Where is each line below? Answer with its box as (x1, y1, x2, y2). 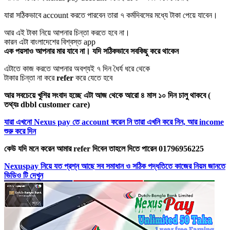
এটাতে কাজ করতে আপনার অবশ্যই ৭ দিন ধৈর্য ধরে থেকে (4, 64, 150, 73)
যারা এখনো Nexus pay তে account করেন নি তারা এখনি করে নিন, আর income (4, 117, 224, 126)
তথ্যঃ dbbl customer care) (4, 100, 90, 109)
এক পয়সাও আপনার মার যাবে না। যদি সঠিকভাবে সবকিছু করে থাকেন (4, 46, 179, 55)
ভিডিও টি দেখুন (4, 170, 43, 180)
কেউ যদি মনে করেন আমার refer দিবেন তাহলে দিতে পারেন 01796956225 (4, 144, 204, 153)
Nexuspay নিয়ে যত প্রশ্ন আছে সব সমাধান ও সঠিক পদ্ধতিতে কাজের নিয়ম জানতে (4, 161, 225, 170)
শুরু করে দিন (4, 126, 36, 136)
